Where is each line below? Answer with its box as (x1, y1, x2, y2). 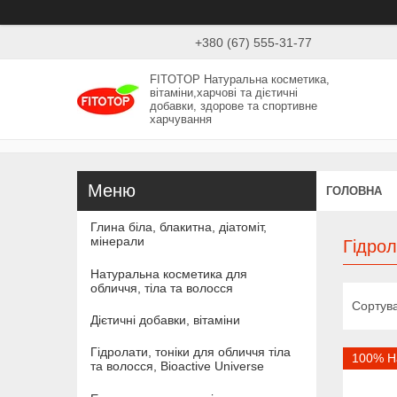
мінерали (90, 234, 144, 249)
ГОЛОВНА (326, 183, 382, 198)
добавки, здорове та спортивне (150, 98, 318, 113)
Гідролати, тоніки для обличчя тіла (90, 345, 291, 360)
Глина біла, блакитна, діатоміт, (90, 220, 267, 235)
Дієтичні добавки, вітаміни (90, 312, 240, 327)
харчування (150, 112, 213, 126)
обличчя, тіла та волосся (90, 280, 233, 295)
